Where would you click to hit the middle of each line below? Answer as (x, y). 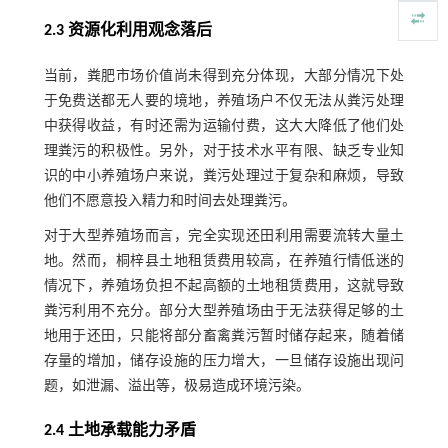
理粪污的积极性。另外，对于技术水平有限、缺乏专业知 (224, 152)
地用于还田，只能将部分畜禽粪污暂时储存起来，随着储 (224, 337)
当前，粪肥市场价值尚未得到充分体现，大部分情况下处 (224, 77)
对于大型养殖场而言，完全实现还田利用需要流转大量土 (224, 237)
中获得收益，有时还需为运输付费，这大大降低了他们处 (224, 127)
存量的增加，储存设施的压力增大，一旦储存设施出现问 (224, 362)
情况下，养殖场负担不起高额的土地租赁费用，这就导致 (224, 287)
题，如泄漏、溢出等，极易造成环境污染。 (176, 387)
